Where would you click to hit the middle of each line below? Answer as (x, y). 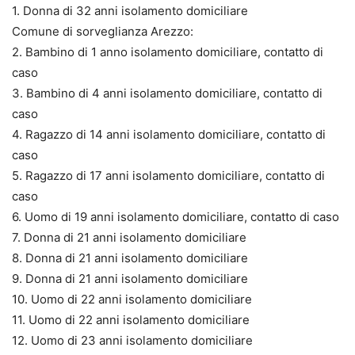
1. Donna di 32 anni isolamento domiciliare (130, 10)
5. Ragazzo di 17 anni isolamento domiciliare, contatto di (168, 175)
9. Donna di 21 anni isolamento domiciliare (130, 278)
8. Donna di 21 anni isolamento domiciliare (130, 258)
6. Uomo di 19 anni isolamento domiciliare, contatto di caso (176, 216)
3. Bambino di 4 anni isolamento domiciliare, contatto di (167, 93)
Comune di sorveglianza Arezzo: (103, 31)
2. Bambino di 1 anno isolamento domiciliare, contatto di (168, 52)
